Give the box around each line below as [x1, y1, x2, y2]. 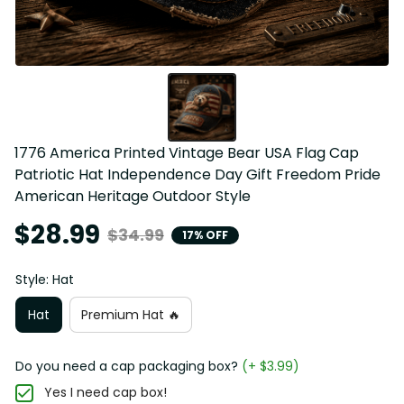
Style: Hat [15, 271, 74, 289]
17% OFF [182, 226, 228, 243]
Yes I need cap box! [44, 383, 167, 402]
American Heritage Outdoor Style [14, 186, 251, 207]
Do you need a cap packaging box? [15, 357, 238, 376]
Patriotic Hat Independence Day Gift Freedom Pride [14, 164, 381, 186]
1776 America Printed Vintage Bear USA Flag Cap [14, 142, 359, 164]
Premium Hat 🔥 [81, 305, 180, 324]
